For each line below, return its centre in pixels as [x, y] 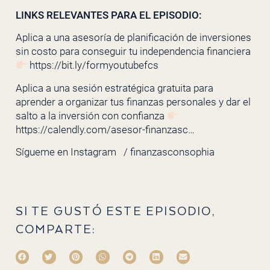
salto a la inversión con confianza [91, 115]
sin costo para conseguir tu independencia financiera [133, 52]
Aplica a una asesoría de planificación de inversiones [133, 38]
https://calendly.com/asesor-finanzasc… [105, 129]
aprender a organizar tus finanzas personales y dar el [133, 102]
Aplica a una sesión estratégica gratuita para [114, 88]
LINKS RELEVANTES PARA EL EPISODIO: [108, 15]
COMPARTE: [56, 230]
